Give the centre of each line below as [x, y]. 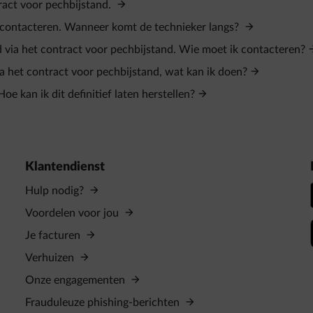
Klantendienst [65, 167]
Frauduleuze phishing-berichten [103, 303]
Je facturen [54, 235]
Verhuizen [51, 258]
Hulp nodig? [56, 191]
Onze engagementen [76, 280]
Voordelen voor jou [73, 213]
